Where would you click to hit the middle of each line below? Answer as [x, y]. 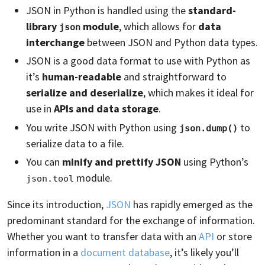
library [43, 26]
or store [233, 236]
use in [40, 109]
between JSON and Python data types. [171, 42]
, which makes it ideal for [198, 93]
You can [44, 162]
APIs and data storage [106, 109]
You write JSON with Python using [103, 127]
